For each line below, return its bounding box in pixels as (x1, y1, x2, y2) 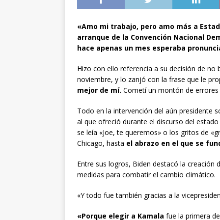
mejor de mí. (77, 85, 123, 95)
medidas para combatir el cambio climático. (77, 169, 216, 179)
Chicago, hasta (77, 138, 126, 148)
